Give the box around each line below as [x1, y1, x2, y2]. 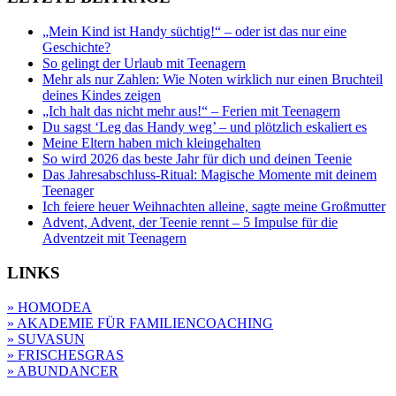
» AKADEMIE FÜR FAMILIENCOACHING [7, 315, 273, 331]
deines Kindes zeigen [42, 88, 161, 103]
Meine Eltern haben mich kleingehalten [42, 135, 261, 151]
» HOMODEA [7, 299, 92, 315]
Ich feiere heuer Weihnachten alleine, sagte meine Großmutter [42, 199, 385, 215]
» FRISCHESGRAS [7, 346, 124, 362]
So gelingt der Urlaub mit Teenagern [42, 56, 246, 72]
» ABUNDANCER [7, 362, 118, 378]
